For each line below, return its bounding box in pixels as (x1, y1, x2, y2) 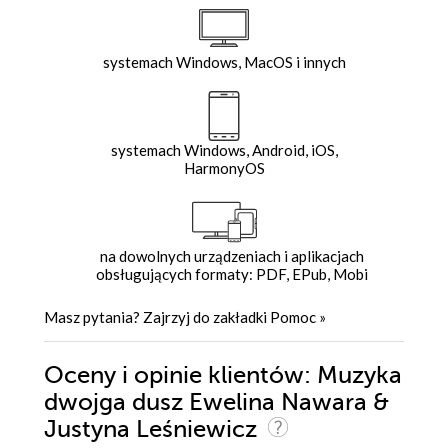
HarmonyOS (183, 159, 265, 178)
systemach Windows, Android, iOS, (110, 141, 338, 160)
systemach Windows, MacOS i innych (102, 53, 346, 72)
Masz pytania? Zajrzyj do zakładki (44, 308, 270, 327)
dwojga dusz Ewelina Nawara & (44, 389, 389, 417)
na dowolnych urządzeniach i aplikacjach (99, 247, 364, 266)
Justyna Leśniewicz (44, 416, 263, 444)
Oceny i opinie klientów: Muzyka (44, 362, 402, 390)
